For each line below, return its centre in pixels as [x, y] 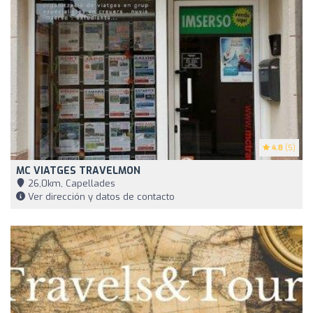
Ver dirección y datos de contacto [100, 196]
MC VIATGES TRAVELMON [78, 170]
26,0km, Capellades [70, 183]
